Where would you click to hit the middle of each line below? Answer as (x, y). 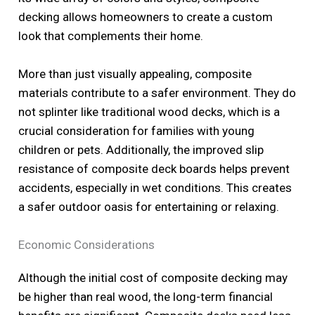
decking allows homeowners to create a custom (146, 17)
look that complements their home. (111, 36)
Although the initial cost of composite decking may (153, 278)
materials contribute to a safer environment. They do (157, 92)
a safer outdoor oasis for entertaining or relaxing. (149, 206)
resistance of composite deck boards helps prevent (154, 168)
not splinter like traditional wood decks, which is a (149, 111)
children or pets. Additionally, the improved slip (141, 149)
